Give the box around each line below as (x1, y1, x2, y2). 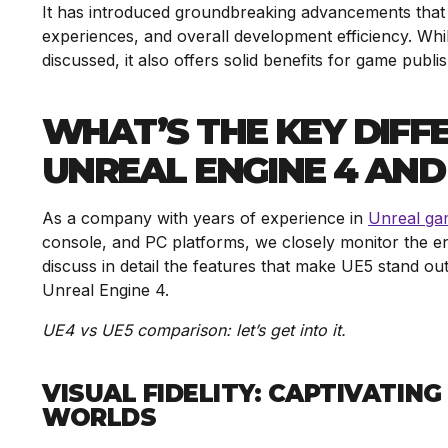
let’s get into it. (236, 320, 346, 340)
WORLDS (42, 403, 157, 432)
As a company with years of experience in (42, 208, 368, 228)
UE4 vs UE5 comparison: (42, 320, 236, 340)
